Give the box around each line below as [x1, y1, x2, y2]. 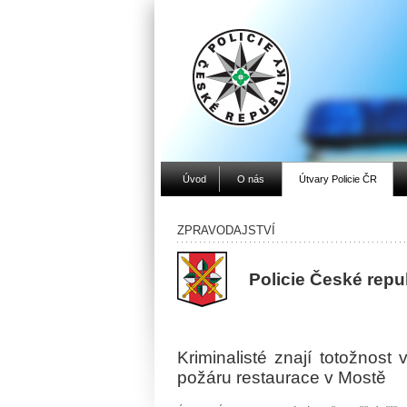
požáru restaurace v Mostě [176, 368, 386, 387]
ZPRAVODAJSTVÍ [176, 223, 275, 237]
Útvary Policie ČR [298, 174, 377, 184]
